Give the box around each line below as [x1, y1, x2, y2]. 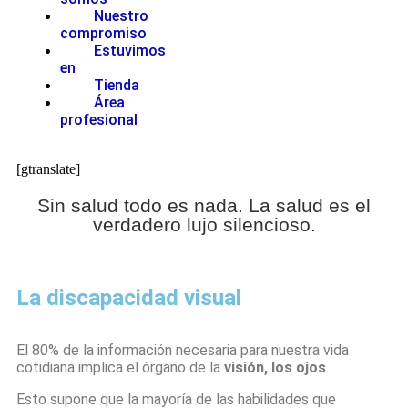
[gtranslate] [16, 161, 80, 177]
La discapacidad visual [16, 285, 241, 311]
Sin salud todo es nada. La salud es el [37, 195, 371, 216]
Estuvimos [94, 42, 166, 59]
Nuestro [94, 7, 148, 25]
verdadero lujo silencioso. [92, 214, 316, 235]
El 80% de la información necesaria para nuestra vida [16, 342, 349, 359]
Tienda [94, 76, 139, 94]
